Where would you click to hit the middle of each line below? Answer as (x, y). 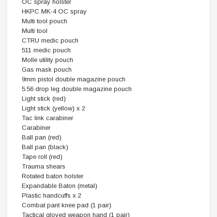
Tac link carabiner (47, 118)
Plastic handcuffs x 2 (52, 195)
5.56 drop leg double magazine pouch (77, 89)
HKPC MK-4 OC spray (54, 11)
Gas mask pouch (47, 70)
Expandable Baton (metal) (60, 186)
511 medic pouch (46, 50)
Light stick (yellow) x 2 (54, 108)
